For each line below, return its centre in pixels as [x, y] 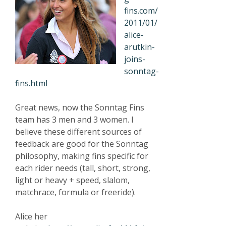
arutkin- [139, 47]
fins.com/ [141, 11]
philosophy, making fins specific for [82, 156]
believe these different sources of [78, 132]
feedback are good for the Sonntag [82, 144]
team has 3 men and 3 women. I [74, 120]
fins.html [31, 83]
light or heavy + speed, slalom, [72, 180]
